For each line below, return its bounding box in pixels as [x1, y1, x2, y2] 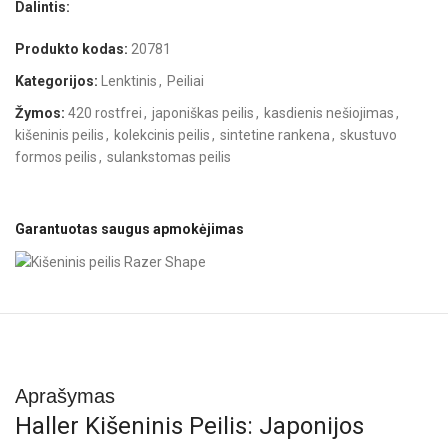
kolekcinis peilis [114, 126, 211, 143]
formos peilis [15, 148, 98, 165]
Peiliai [167, 72, 205, 89]
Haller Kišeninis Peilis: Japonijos [15, 411, 364, 440]
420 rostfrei [68, 104, 143, 121]
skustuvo [340, 126, 398, 143]
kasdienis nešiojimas [264, 104, 395, 121]
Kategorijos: [15, 72, 99, 89]
